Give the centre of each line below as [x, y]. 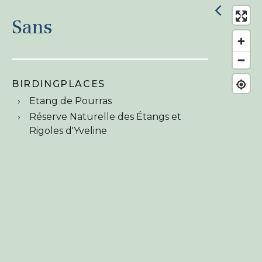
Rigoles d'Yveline [68, 131]
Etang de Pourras [70, 101]
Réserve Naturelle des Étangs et [105, 117]
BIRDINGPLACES [58, 84]
